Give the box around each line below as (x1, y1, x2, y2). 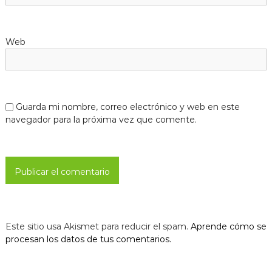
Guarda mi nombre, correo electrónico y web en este (15, 101, 240, 112)
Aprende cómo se (190, 220, 267, 232)
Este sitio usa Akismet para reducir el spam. (5, 220, 191, 232)
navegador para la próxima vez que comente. (5, 114, 197, 125)
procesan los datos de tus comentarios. (5, 233, 171, 245)
